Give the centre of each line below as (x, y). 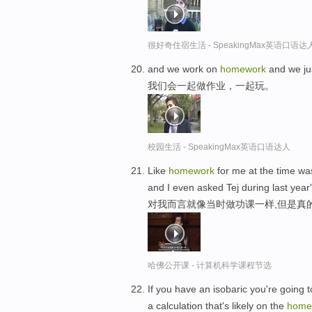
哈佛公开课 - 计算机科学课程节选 (210, 265)
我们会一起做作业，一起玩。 (211, 86)
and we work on (184, 69)
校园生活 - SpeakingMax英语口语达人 (219, 147)
